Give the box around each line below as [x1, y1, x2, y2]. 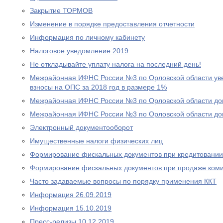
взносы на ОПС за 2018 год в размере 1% [30, 83, 167, 91]
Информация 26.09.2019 [30, 191, 111, 199]
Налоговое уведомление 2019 [30, 47, 128, 55]
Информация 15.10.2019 [30, 204, 111, 212]
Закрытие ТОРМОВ [30, 6, 93, 14]
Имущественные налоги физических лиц [30, 137, 163, 145]
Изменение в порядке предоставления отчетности [30, 20, 195, 28]
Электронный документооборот [30, 123, 133, 131]
